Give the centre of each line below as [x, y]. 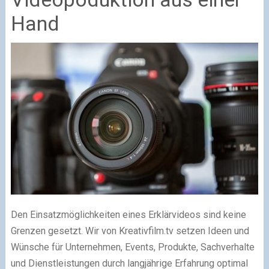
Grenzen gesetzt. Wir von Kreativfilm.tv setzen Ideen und [130, 231]
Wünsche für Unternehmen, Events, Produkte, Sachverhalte [132, 247]
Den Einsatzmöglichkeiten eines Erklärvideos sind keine [128, 215]
